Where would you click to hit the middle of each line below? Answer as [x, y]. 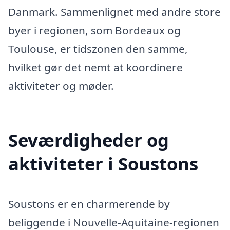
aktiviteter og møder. [61, 85]
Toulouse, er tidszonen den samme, [98, 49]
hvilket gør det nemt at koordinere [95, 67]
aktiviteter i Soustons [103, 163]
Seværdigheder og [89, 140]
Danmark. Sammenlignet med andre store [114, 12]
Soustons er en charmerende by [89, 204]
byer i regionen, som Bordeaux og [94, 30]
